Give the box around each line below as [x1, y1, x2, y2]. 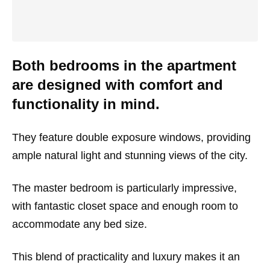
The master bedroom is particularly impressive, [12, 181, 237, 194]
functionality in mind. [12, 95, 160, 112]
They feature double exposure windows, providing [12, 131, 251, 143]
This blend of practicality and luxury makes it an [12, 250, 240, 263]
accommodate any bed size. [12, 218, 147, 230]
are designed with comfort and [12, 76, 223, 93]
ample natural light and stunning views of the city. [12, 149, 248, 162]
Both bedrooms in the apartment [12, 57, 236, 74]
